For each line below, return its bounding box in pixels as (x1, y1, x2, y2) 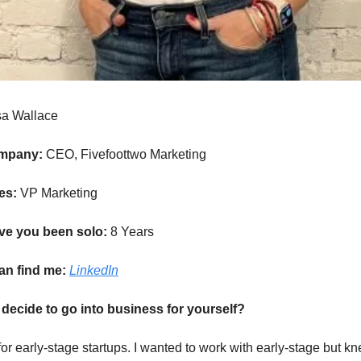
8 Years (110, 225, 154, 239)
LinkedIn (69, 263, 118, 277)
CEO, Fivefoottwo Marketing (46, 147, 206, 161)
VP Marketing (20, 186, 98, 200)
